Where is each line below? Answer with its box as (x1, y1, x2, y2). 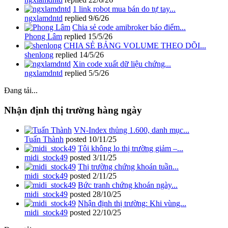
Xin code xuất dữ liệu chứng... (73, 60, 171, 69)
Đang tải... (4, 86, 38, 95)
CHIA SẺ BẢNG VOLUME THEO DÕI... (64, 41, 206, 50)
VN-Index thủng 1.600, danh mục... (74, 125, 189, 134)
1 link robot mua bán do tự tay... (73, 5, 176, 14)
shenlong (24, 50, 53, 60)
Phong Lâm (24, 32, 62, 41)
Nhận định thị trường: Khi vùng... (78, 198, 186, 208)
